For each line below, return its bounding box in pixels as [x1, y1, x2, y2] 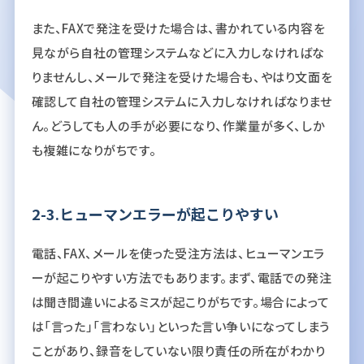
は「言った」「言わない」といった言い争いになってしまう [31, 317, 330, 335]
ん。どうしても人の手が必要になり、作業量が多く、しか [31, 116, 326, 134]
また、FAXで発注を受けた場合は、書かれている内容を [31, 19, 326, 37]
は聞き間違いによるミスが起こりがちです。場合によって [31, 292, 330, 310]
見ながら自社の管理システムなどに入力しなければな [31, 43, 325, 61]
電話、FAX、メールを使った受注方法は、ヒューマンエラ [31, 244, 325, 262]
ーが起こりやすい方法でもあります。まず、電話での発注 [31, 268, 332, 286]
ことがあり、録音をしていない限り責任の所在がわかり [31, 341, 326, 359]
